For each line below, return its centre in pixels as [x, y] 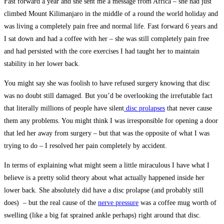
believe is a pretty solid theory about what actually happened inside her [104, 177]
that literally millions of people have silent [64, 108]
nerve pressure [118, 202]
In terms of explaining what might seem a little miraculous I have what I [107, 165]
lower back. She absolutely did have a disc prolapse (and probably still [104, 190]
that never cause [188, 108]
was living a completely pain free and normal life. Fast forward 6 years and [111, 26]
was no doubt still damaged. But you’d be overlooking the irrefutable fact [108, 95]
